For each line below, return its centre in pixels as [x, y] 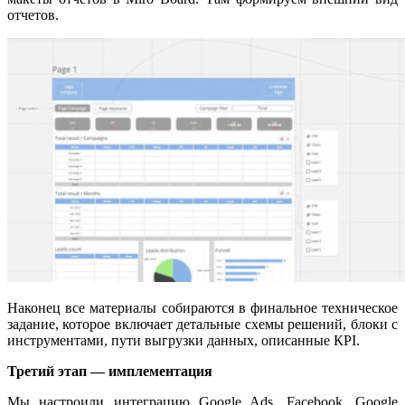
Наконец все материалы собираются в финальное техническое [202, 307]
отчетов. [33, 14]
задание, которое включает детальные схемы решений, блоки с [202, 324]
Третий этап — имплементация [110, 371]
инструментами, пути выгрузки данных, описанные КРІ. [184, 340]
